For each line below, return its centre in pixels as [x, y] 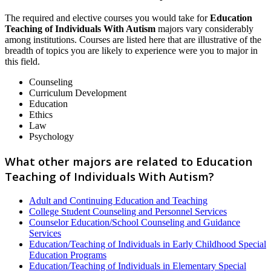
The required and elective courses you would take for [107, 18]
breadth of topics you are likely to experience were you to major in [131, 51]
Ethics [41, 115]
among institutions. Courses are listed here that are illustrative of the [133, 40]
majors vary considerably [204, 29]
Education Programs [68, 255]
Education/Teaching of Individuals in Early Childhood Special [148, 244]
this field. [22, 62]
